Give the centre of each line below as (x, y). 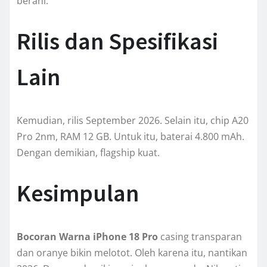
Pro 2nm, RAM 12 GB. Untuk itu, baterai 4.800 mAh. (131, 137)
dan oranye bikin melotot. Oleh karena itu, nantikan (132, 253)
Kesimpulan (78, 193)
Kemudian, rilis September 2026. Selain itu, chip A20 (133, 121)
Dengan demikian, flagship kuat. (88, 153)
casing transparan (200, 237)
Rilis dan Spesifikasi (117, 41)
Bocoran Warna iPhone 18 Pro (87, 237)
